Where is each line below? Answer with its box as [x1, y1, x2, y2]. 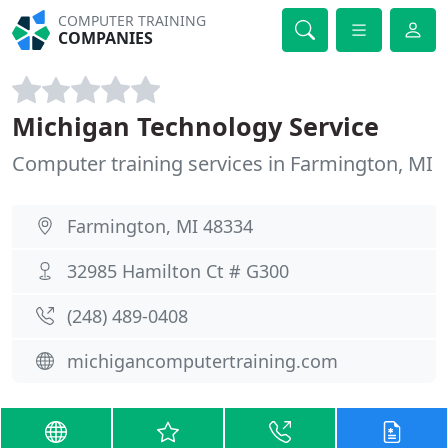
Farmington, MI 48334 [67, 214, 253, 238]
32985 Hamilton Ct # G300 [67, 259, 289, 283]
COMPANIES [58, 27, 154, 49]
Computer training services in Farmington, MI [12, 150, 433, 177]
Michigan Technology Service [12, 109, 379, 143]
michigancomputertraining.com [67, 349, 338, 373]
